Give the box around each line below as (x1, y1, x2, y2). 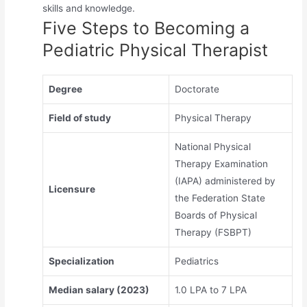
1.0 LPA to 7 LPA (174, 284, 247, 295)
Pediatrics (174, 255, 219, 267)
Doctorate (174, 83, 219, 95)
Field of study (48, 112, 111, 123)
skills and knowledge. (42, 2, 135, 14)
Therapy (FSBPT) (174, 226, 251, 238)
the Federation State (174, 192, 265, 204)
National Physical (174, 140, 251, 152)
